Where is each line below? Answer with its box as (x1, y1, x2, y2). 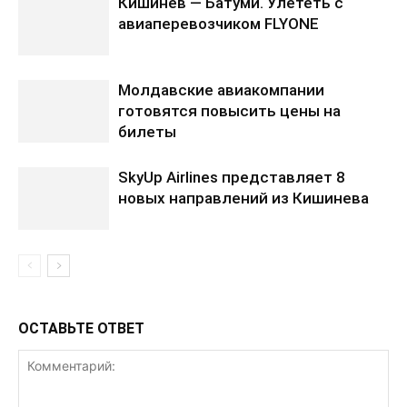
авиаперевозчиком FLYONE (118, 15, 319, 34)
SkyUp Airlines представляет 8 (118, 168, 345, 187)
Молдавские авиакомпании (118, 81, 324, 100)
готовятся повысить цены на (118, 102, 341, 121)
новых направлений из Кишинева (118, 189, 369, 208)
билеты (118, 123, 176, 142)
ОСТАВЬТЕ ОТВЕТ (18, 320, 144, 338)
